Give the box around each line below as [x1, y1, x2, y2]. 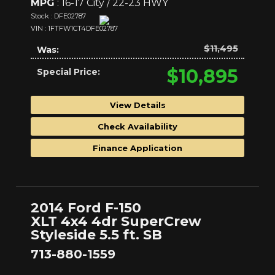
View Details [109, 99, 166, 110]
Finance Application [93, 142, 182, 153]
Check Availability [98, 121, 177, 131]
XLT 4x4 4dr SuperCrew [31, 213, 201, 230]
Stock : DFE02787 [31, 11, 86, 20]
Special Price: [37, 66, 100, 77]
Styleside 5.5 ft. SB [31, 227, 162, 244]
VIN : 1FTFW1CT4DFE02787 [31, 23, 118, 33]
